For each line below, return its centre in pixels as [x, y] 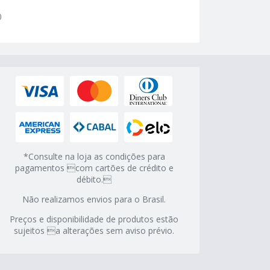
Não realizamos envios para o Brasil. [94, 199]
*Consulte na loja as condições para [94, 157]
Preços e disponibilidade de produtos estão [94, 219]
